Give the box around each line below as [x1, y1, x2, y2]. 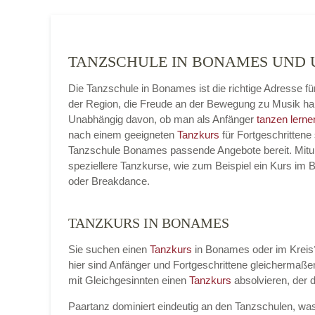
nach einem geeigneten [68, 129, 177, 141]
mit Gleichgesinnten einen [68, 274, 189, 286]
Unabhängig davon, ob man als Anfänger [68, 113, 257, 125]
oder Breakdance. [68, 175, 150, 187]
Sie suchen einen [68, 243, 150, 255]
